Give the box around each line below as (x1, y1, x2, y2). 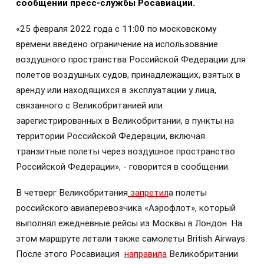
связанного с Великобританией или (16, 100, 163, 111)
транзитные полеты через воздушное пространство (16, 146, 235, 157)
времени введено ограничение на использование (16, 39, 218, 50)
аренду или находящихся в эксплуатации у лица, (16, 85, 216, 96)
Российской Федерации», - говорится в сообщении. (16, 161, 230, 173)
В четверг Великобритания (16, 187, 128, 199)
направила (124, 249, 167, 260)
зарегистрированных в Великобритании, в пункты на (16, 115, 234, 127)
